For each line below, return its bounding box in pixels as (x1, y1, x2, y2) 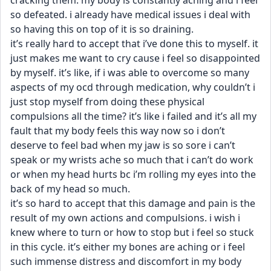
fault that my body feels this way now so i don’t (10, 124, 225, 137)
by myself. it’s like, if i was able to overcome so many (10, 66, 249, 79)
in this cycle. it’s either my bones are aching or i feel (10, 240, 245, 253)
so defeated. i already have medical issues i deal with (10, 8, 250, 21)
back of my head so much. (10, 182, 132, 195)
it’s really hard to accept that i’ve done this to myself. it (10, 37, 258, 50)
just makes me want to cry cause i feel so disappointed (10, 51, 260, 65)
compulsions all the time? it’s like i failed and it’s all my (10, 109, 256, 123)
